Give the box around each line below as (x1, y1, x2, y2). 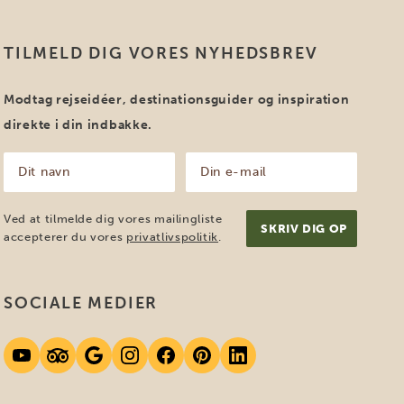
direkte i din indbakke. (4, 117, 153, 133)
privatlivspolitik (126, 230, 219, 243)
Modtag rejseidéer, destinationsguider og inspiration (4, 92, 350, 107)
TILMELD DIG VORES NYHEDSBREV (4, 43, 318, 63)
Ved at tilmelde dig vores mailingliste (4, 212, 223, 225)
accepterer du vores (4, 230, 127, 243)
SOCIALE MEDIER (4, 293, 159, 313)
